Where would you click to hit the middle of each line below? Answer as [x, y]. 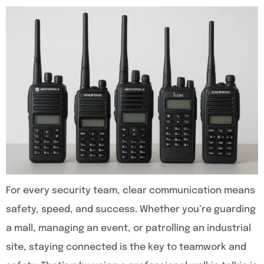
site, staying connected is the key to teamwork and [126, 247]
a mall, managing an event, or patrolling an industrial [128, 229]
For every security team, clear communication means [131, 191]
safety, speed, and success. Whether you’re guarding [131, 210]
